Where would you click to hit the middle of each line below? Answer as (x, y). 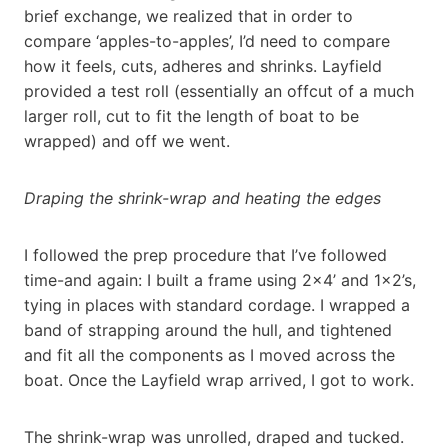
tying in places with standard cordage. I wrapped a (217, 304)
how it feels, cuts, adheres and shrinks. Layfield (203, 65)
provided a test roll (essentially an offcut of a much (219, 90)
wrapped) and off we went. (127, 140)
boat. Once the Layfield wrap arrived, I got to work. (219, 379)
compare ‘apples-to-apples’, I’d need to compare (207, 40)
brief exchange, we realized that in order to (188, 15)
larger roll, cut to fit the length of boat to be (191, 115)
